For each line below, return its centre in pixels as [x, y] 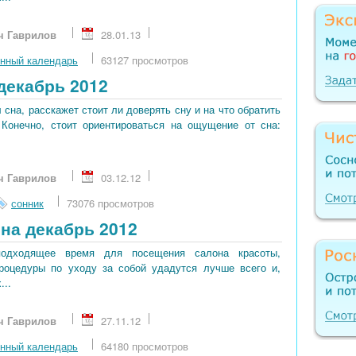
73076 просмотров [110, 203]
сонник [27, 203]
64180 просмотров [145, 346]
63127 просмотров [145, 60]
